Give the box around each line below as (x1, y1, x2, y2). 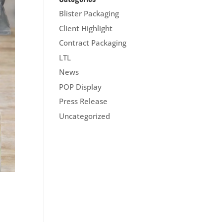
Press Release (59, 96, 108, 106)
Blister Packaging (59, 8, 119, 18)
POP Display (59, 81, 102, 92)
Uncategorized (59, 111, 111, 121)
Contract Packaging (59, 38, 127, 48)
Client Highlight (59, 23, 113, 33)
